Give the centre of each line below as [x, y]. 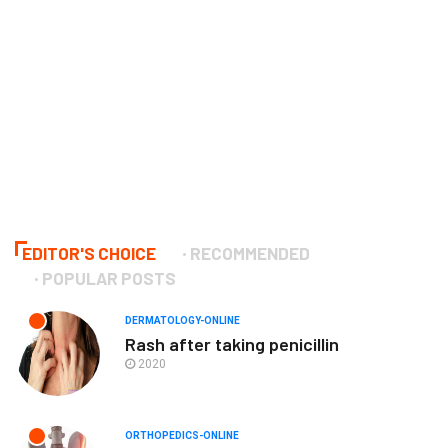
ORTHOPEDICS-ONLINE [182, 435]
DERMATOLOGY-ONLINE [182, 320]
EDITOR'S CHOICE [89, 252]
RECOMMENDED [250, 252]
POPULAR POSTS [109, 277]
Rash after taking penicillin [232, 343]
